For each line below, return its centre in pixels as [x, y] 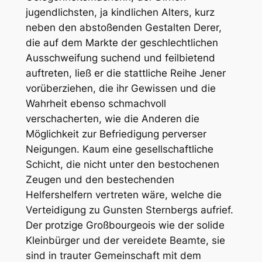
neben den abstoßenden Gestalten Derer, [123, 27]
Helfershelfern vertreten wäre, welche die [123, 194]
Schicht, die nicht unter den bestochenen [122, 164]
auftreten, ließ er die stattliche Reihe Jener [125, 73]
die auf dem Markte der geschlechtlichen [122, 42]
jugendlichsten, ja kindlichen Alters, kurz [120, 12]
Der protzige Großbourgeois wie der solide [125, 225]
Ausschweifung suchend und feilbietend [120, 58]
